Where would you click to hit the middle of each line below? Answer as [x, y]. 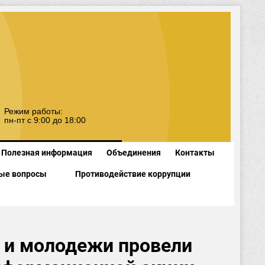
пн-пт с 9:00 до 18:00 [45, 121]
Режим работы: [33, 112]
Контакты [195, 153]
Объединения [133, 153]
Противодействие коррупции [132, 174]
